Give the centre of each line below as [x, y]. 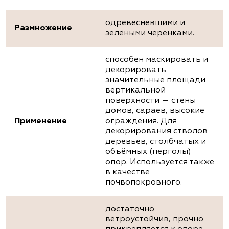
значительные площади [155, 81]
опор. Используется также [160, 162]
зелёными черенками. [150, 33]
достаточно [130, 209]
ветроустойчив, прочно [154, 220]
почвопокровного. [144, 183]
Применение [41, 121]
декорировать [136, 70]
